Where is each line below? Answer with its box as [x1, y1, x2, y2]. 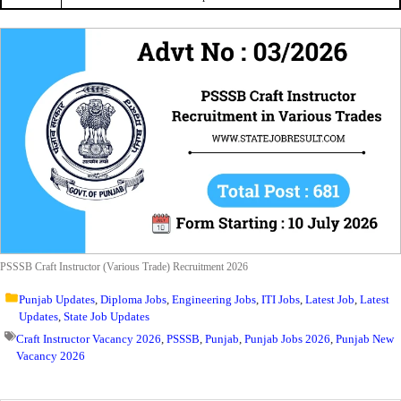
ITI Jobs [260, 292, 300, 306]
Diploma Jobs [99, 292, 166, 306]
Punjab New [336, 331, 394, 346]
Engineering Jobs [171, 292, 256, 306]
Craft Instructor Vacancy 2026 [16, 331, 161, 346]
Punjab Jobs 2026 [244, 331, 330, 346]
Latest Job [304, 292, 354, 306]
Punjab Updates [18, 292, 95, 306]
